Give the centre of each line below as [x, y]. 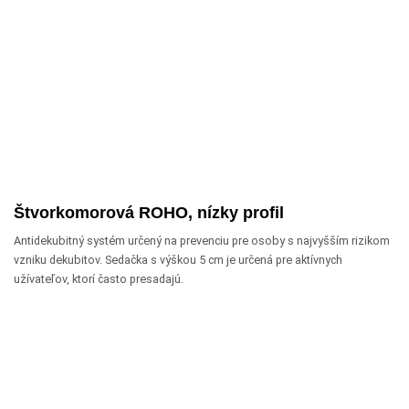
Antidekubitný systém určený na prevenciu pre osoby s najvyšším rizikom [202, 241]
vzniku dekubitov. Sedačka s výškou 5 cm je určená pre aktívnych [178, 260]
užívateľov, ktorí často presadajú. [99, 279]
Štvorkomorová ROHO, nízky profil [149, 213]
